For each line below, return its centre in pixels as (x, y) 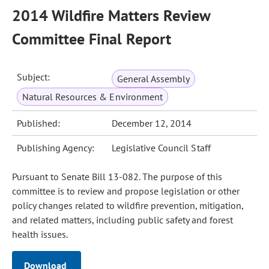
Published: (39, 123)
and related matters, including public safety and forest (122, 220)
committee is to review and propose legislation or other (126, 191)
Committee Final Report (92, 39)
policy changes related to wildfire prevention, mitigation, (128, 205)
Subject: (34, 77)
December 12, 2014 (152, 123)
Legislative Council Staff (161, 148)
